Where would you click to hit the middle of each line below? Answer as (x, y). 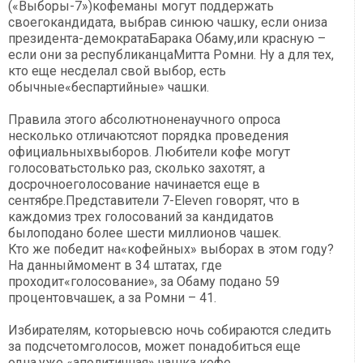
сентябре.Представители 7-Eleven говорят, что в (154, 201)
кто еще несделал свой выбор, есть (117, 71)
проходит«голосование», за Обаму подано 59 (144, 282)
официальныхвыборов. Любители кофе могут (149, 152)
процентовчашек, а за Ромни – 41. (112, 298)
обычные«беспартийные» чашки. (109, 88)
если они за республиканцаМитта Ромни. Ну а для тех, (171, 55)
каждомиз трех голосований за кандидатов (141, 217)
